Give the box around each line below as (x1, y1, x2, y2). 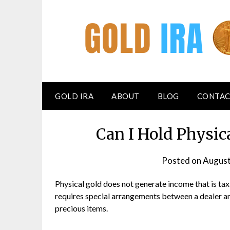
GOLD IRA (55, 91, 93, 101)
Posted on (162, 155, 203, 166)
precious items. (55, 203, 108, 213)
